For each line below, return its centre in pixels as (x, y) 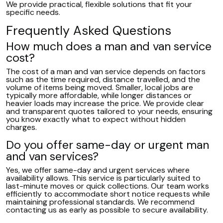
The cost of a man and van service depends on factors (106, 71)
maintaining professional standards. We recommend (100, 202)
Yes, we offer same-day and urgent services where (98, 170)
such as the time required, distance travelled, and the (103, 79)
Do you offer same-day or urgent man (108, 145)
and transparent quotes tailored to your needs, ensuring (109, 111)
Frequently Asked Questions (89, 31)
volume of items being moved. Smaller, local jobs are (100, 87)
